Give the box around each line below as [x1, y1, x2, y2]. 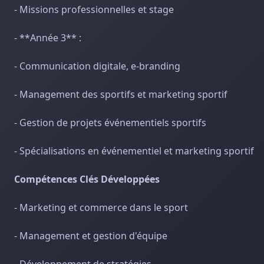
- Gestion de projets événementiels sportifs [14, 116, 206, 129]
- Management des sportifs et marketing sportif [14, 88, 227, 101]
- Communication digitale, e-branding [14, 60, 180, 72]
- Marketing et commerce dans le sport [14, 201, 188, 214]
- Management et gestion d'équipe [14, 229, 167, 242]
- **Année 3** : [14, 31, 81, 44]
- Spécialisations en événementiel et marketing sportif [14, 144, 254, 157]
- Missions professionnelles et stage [14, 3, 174, 16]
